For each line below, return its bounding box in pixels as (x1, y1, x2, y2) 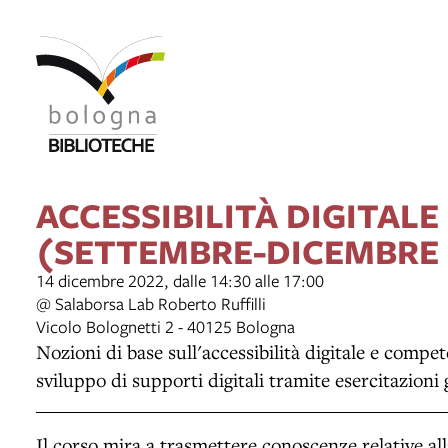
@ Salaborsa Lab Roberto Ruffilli (36, 291, 266, 315)
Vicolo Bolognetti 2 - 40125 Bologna (36, 314, 295, 338)
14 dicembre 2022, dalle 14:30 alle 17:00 (36, 268, 324, 292)
